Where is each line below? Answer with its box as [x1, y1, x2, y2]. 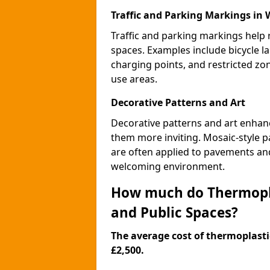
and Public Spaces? [111, 203, 238, 222]
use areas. [111, 72, 157, 86]
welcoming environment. [111, 160, 225, 173]
